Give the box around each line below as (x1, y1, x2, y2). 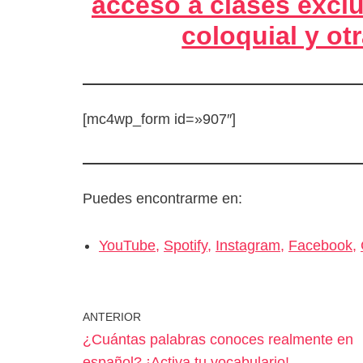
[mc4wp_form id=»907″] (83, 110, 236, 127)
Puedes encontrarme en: (83, 190, 242, 207)
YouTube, (99, 237, 160, 254)
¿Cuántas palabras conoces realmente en (83, 331, 353, 348)
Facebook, (288, 237, 357, 254)
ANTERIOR (83, 310, 141, 323)
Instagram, (216, 237, 284, 254)
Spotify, (164, 237, 211, 254)
